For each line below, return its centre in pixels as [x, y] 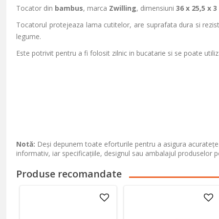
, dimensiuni [156, 8]
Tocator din [36, 8]
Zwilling [123, 8]
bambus [69, 8]
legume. [29, 36]
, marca [96, 8]
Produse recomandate [69, 174]
